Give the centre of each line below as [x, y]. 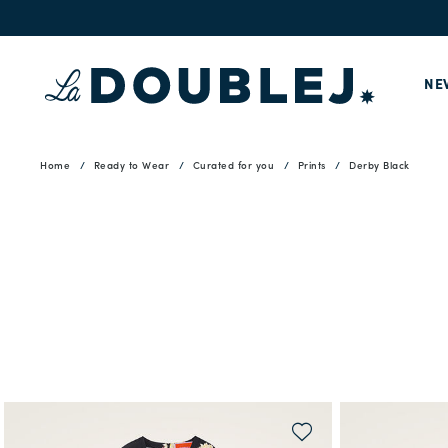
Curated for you [233, 166]
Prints [311, 166]
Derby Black [379, 166]
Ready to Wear [131, 166]
